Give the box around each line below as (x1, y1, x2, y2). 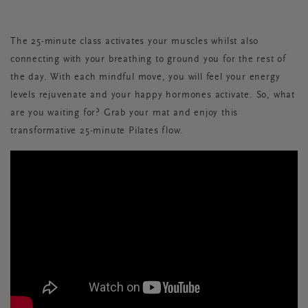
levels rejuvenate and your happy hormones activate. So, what (10, 91, 295, 101)
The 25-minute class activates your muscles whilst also (10, 37, 259, 47)
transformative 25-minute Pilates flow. (10, 126, 184, 137)
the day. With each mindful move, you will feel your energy (10, 73, 280, 83)
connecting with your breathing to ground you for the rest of (10, 55, 286, 65)
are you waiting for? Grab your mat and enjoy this (10, 109, 239, 119)
